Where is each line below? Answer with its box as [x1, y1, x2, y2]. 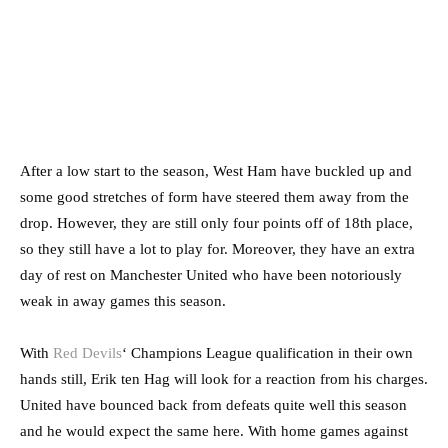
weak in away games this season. [20, 292, 226, 309]
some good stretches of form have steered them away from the [20, 188, 409, 205]
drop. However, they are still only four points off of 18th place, [20, 214, 413, 231]
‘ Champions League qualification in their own [122, 344, 413, 361]
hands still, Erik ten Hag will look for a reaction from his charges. [20, 370, 428, 387]
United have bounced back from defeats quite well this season [20, 396, 407, 413]
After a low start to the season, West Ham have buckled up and [20, 162, 412, 179]
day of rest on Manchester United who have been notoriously [20, 266, 402, 283]
